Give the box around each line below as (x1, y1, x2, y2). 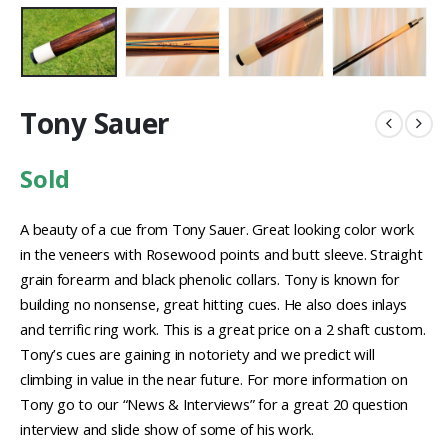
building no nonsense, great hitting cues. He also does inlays (20, 294, 407, 315)
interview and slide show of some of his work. (20, 419, 314, 440)
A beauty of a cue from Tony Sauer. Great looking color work (20, 219, 414, 240)
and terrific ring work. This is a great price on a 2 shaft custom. (20, 319, 426, 340)
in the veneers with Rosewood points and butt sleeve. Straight (20, 244, 423, 265)
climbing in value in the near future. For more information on (20, 369, 408, 390)
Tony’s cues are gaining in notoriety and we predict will (20, 344, 375, 365)
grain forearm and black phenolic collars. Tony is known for (20, 269, 400, 290)
